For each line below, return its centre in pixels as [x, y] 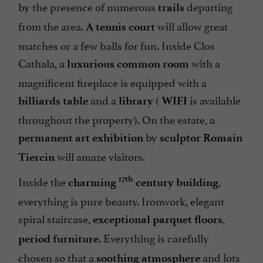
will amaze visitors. [100, 155]
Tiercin [36, 157]
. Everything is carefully [154, 237]
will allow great [191, 25]
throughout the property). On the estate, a [117, 118]
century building [176, 182]
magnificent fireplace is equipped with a [112, 81]
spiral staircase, [55, 218]
